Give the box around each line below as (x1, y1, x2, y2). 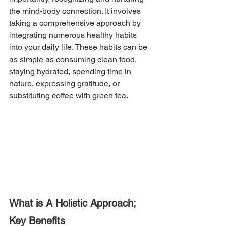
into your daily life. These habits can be (9, 42, 149, 52)
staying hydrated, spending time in (9, 66, 133, 76)
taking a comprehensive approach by (9, 18, 143, 28)
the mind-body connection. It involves (9, 6, 143, 16)
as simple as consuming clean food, (9, 54, 139, 64)
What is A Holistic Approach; (9, 197, 139, 210)
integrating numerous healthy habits (9, 30, 139, 40)
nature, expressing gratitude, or (9, 78, 122, 88)
